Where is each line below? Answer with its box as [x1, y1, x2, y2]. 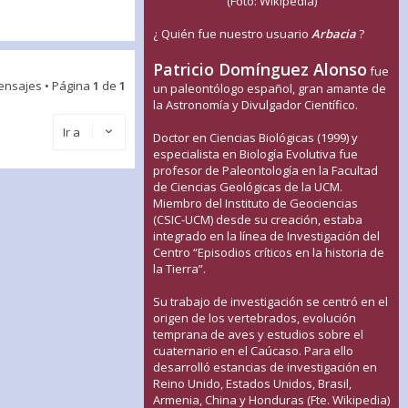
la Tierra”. [153, 260, 206, 278]
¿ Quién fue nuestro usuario [153, 25, 311, 43]
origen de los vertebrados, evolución [153, 310, 356, 327]
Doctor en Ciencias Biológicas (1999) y [153, 129, 358, 147]
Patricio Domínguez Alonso [153, 58, 367, 81]
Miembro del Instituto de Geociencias [153, 195, 358, 212]
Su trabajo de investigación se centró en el [153, 293, 388, 311]
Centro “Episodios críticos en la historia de [153, 244, 384, 261]
